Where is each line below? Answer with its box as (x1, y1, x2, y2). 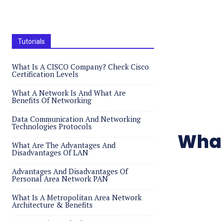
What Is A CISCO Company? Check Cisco (12, 62, 149, 72)
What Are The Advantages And (12, 140, 115, 150)
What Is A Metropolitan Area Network (12, 192, 142, 202)
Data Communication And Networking (12, 114, 141, 124)
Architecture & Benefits (12, 200, 93, 210)
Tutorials (18, 37, 45, 45)
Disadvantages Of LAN (12, 147, 88, 157)
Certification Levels (12, 69, 78, 79)
